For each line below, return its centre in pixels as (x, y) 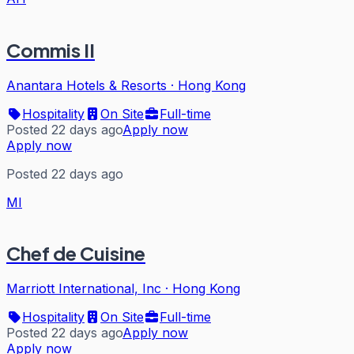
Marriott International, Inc (84, 289)
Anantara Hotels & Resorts (87, 85)
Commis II (51, 49)
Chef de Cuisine (76, 253)
